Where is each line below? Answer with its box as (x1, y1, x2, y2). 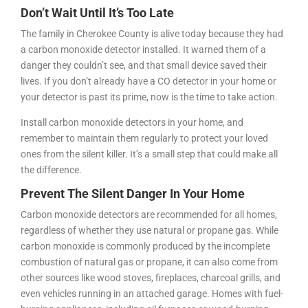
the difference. (21, 164, 82, 175)
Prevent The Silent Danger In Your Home (21, 186, 245, 201)
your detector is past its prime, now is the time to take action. (21, 91, 278, 102)
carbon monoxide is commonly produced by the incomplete (21, 240, 270, 252)
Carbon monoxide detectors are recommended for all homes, (21, 208, 277, 220)
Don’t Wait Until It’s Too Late (21, 5, 174, 20)
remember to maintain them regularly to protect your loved (21, 132, 268, 144)
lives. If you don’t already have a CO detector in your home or (21, 75, 276, 87)
